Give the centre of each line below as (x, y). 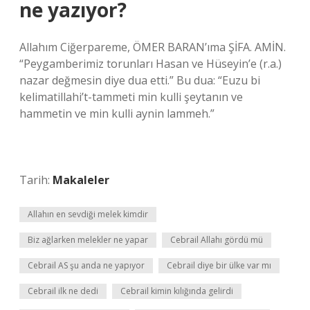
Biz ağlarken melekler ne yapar (88, 240)
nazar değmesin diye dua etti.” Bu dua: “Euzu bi (140, 80)
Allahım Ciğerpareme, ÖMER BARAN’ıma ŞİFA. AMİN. (153, 47)
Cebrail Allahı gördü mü (217, 240)
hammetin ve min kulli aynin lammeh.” (117, 113)
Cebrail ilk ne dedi (63, 291)
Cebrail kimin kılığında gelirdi (177, 291)
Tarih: (36, 180)
